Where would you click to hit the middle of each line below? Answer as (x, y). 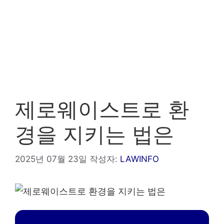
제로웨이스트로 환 (102, 109)
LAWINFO (139, 159)
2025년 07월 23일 (51, 159)
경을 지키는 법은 (94, 134)
